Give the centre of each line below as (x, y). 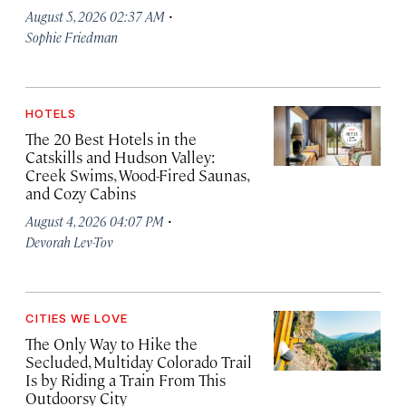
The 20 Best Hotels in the (111, 139)
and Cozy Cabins (81, 193)
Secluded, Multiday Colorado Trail (139, 362)
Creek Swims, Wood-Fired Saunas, (137, 175)
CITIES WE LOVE (77, 319)
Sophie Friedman (72, 37)
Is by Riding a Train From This (126, 380)
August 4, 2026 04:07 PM (95, 221)
